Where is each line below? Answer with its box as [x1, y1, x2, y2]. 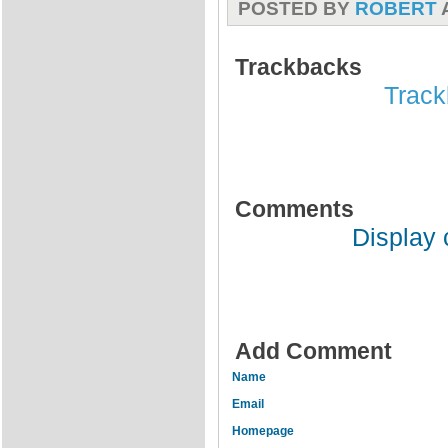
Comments [235, 197, 354, 222]
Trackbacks [235, 55, 362, 80]
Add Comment [235, 339, 392, 364]
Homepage [232, 424, 294, 438]
